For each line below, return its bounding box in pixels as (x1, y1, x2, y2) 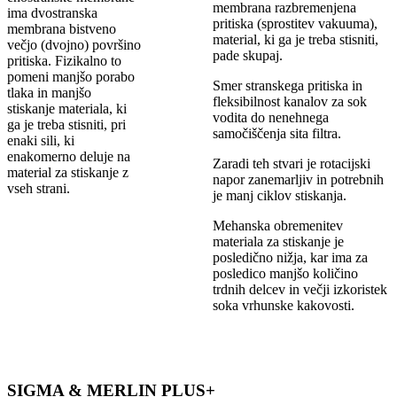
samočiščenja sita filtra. (212, 126, 341, 142)
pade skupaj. (212, 48, 283, 64)
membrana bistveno (7, 21, 116, 37)
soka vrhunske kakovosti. (212, 298, 354, 314)
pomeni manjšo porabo (7, 69, 135, 85)
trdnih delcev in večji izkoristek (212, 282, 387, 298)
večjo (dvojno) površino (7, 37, 141, 53)
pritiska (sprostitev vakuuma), (212, 16, 378, 32)
